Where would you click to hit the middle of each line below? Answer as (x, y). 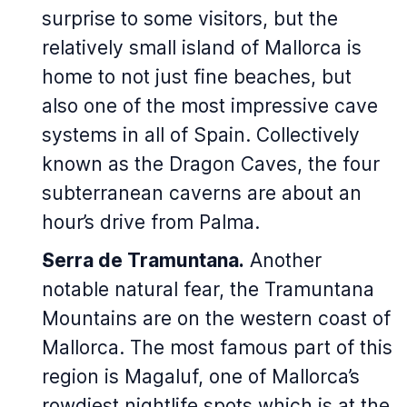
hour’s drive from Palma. (151, 223)
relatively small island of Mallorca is (202, 48)
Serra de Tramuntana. (143, 261)
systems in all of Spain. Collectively (201, 135)
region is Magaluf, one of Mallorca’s (201, 377)
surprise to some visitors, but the (190, 19)
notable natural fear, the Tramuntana (208, 290)
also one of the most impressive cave (210, 106)
